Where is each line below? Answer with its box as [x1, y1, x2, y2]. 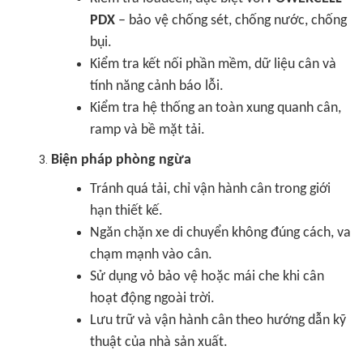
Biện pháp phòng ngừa [51, 152, 191, 168]
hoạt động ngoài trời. [90, 291, 215, 306]
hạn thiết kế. [90, 203, 163, 219]
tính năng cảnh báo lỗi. [90, 79, 224, 94]
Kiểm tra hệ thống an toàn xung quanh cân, [90, 100, 341, 116]
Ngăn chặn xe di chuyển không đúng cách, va [90, 225, 351, 241]
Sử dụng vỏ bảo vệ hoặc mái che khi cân [90, 269, 324, 284]
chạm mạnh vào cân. [90, 247, 212, 263]
